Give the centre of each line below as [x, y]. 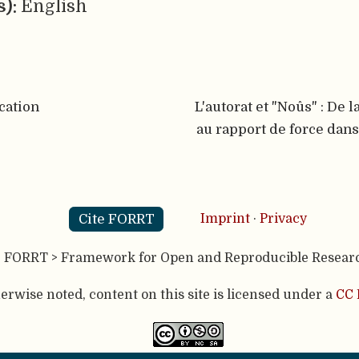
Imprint [225, 219]
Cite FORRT [116, 219]
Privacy [283, 219]
